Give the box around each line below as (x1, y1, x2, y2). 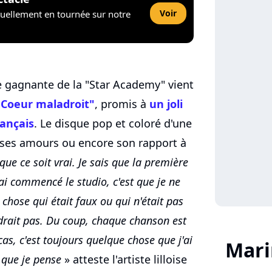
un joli (149, 97, 183, 112)
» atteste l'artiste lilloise (61, 252, 187, 267)
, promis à (95, 97, 149, 112)
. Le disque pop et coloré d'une (34, 116, 192, 131)
